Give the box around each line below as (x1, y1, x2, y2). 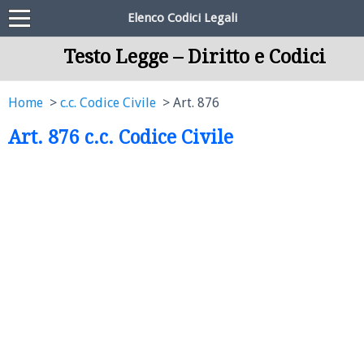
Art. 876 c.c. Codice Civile (8, 127, 233, 148)
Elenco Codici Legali (127, 11, 237, 25)
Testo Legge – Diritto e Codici (63, 45, 326, 68)
